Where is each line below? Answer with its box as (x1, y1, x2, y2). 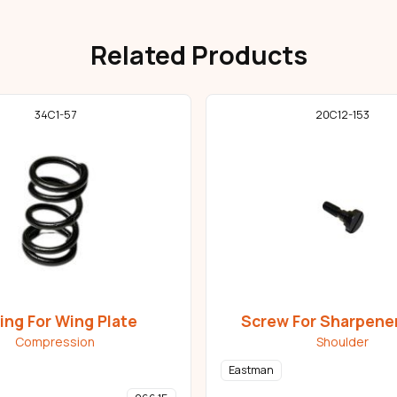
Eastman (229, 362, 274, 378)
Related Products (90, 36, 307, 73)
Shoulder (315, 333, 369, 351)
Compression (15, 333, 95, 351)
